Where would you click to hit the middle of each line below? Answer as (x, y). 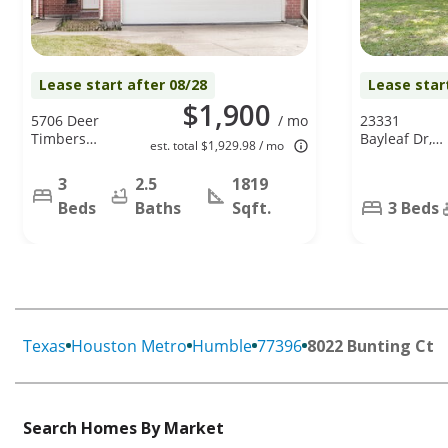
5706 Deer (65, 120)
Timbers (58, 138)
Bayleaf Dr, (396, 138)
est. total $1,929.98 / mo (217, 145)
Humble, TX (69, 174)
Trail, (47, 156)
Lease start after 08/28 (123, 84)
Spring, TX (393, 156)
